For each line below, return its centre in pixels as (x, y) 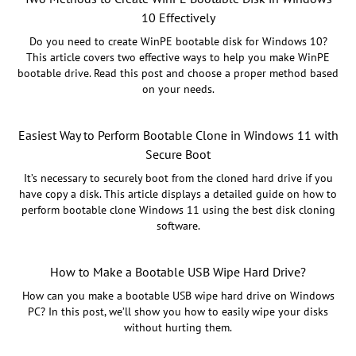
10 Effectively (178, 18)
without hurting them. (178, 328)
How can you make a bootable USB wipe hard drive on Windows (178, 296)
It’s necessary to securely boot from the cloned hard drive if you (178, 178)
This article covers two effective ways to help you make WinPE (178, 58)
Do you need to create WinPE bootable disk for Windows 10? (178, 42)
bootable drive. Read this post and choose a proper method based (178, 74)
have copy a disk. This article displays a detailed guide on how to (178, 194)
